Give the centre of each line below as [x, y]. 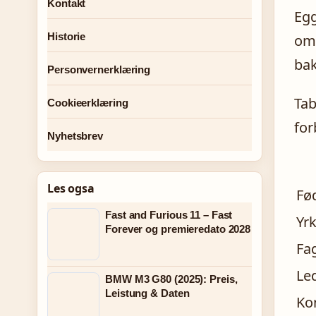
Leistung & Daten [147, 293]
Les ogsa [71, 188]
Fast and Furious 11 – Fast [169, 215]
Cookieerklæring [88, 103]
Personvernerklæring [99, 69]
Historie [67, 36]
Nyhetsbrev [75, 136]
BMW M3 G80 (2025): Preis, [171, 279]
